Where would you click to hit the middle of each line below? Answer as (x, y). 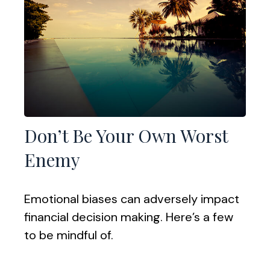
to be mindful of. (69, 235)
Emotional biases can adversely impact (132, 199)
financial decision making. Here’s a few (129, 217)
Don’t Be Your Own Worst (126, 135)
